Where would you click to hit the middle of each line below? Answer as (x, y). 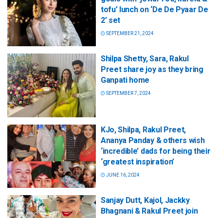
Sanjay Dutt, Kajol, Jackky (145, 200)
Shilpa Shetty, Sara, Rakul (145, 59)
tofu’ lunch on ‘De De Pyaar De (154, 10)
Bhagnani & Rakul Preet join (149, 211)
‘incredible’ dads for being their (156, 151)
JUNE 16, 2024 (122, 175)
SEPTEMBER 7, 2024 (128, 93)
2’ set (111, 20)
